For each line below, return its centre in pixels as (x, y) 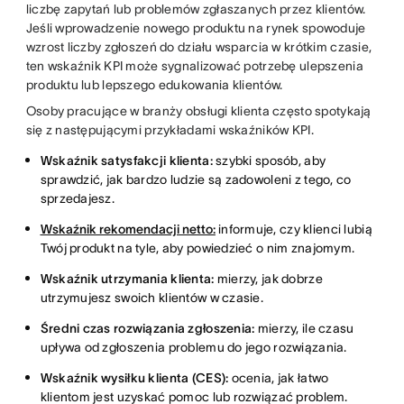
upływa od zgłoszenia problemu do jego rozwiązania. (193, 347)
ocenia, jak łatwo (279, 377)
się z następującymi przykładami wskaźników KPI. (170, 129)
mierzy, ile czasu (304, 328)
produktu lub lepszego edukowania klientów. (154, 84)
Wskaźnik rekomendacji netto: (128, 229)
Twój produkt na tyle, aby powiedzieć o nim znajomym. (197, 248)
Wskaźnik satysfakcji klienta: (126, 160)
